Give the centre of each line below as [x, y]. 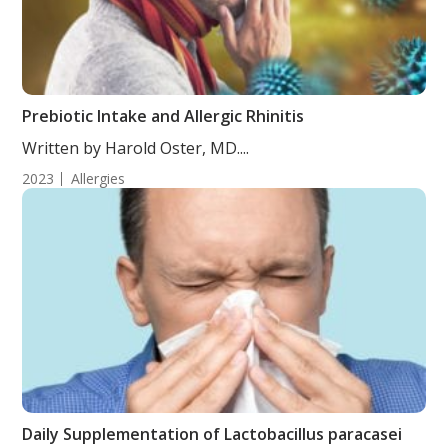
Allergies [98, 178]
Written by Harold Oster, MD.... [136, 148]
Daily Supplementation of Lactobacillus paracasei [212, 434]
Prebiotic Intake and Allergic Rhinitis [163, 116]
